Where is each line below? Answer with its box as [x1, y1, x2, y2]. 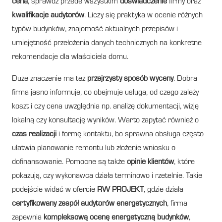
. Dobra [173, 75, 197, 83]
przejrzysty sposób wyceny [87, 75, 173, 83]
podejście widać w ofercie [12, 186, 97, 194]
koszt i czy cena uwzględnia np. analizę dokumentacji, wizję [12, 103, 199, 111]
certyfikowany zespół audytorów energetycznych [12, 200, 167, 208]
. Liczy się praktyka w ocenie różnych [84, 11, 203, 20]
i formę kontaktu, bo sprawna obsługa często [56, 130, 204, 139]
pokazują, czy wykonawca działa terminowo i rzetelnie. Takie [12, 172, 202, 180]
